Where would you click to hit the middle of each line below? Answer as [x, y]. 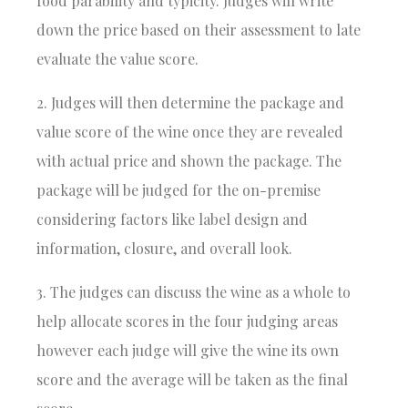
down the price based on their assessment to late [199, 29]
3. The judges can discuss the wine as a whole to [194, 291]
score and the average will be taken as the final [193, 379]
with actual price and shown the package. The [189, 160]
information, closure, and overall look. [165, 248]
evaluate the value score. [118, 58]
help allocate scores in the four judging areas [188, 321]
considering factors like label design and [173, 219]
